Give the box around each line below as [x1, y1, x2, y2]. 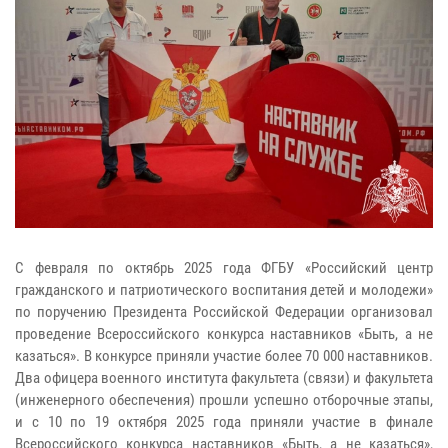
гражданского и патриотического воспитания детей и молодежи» [15, 281, 433, 300]
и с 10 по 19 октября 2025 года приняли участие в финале [15, 413, 433, 432]
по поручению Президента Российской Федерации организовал [15, 303, 433, 322]
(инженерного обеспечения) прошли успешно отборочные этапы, [15, 391, 433, 410]
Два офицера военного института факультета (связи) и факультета [15, 369, 433, 388]
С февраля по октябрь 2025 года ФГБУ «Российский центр [15, 259, 433, 278]
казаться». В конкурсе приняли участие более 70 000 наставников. [15, 347, 433, 366]
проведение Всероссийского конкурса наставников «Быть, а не [15, 325, 433, 344]
